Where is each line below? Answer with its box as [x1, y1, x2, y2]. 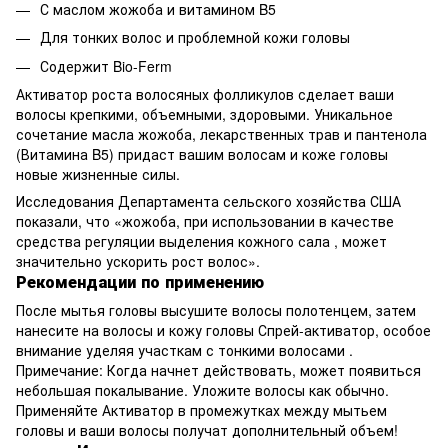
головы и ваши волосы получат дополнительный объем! [16, 420, 398, 441]
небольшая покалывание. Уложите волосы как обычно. [16, 380, 389, 401]
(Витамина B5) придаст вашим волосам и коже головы [16, 144, 388, 165]
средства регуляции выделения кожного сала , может [16, 231, 387, 252]
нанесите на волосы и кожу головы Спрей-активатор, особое [16, 320, 431, 341]
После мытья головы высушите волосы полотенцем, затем [16, 300, 416, 321]
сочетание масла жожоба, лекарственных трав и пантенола [16, 124, 427, 145]
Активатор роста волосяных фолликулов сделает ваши [16, 84, 394, 105]
